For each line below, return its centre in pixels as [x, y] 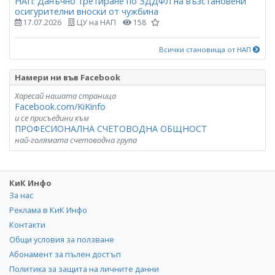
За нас [21, 195]
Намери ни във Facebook [68, 77]
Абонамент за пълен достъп [65, 254]
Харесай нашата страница [65, 95]
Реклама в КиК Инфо [48, 210]
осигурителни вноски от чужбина [87, 12]
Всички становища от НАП [206, 49]
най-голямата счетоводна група [76, 140]
